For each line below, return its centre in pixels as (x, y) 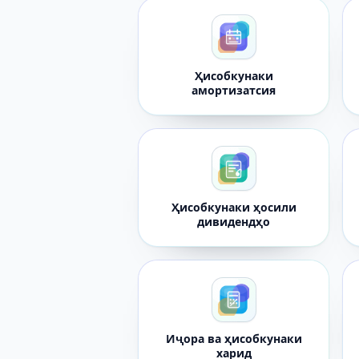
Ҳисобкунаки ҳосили (234, 207)
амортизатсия (234, 90)
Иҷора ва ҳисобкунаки (234, 339)
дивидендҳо (234, 222)
